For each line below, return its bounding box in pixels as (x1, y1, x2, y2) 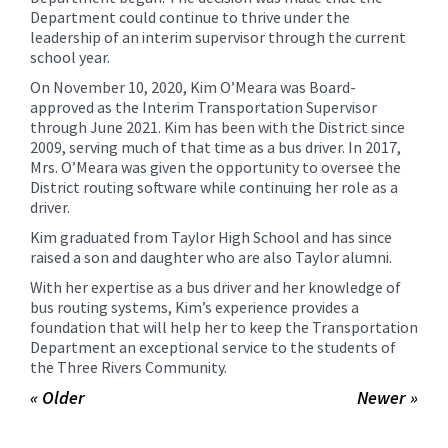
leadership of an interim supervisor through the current (30, 26, 406, 47)
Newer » (357, 385, 418, 409)
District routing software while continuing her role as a (30, 176, 398, 197)
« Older (30, 385, 85, 409)
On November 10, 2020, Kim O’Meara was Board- (30, 76, 356, 97)
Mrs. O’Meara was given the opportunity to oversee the (30, 156, 401, 177)
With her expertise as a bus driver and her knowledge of (30, 276, 401, 297)
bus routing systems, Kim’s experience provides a (30, 296, 359, 317)
